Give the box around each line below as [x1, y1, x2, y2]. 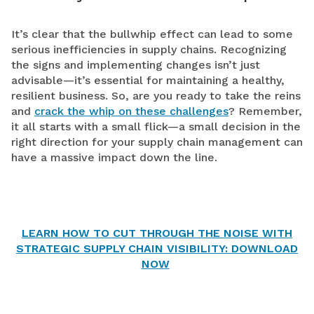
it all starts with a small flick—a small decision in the [11, 120, 301, 133]
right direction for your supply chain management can [11, 135, 303, 149]
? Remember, [228, 104, 302, 118]
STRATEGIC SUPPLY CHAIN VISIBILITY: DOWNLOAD [16, 242, 298, 255]
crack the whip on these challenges [34, 104, 228, 118]
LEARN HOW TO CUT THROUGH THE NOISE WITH [22, 226, 292, 240]
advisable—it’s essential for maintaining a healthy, [11, 74, 285, 87]
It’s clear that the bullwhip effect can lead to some [11, 27, 293, 41]
